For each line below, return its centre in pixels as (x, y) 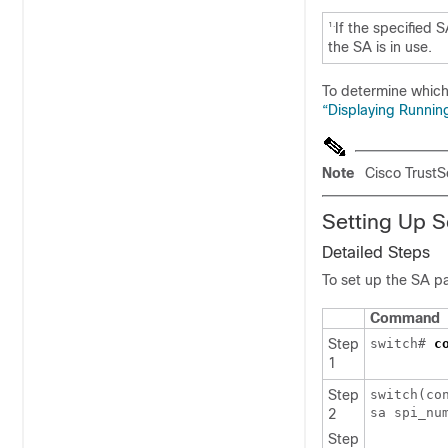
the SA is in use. (380, 47)
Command (405, 318)
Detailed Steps (376, 252)
